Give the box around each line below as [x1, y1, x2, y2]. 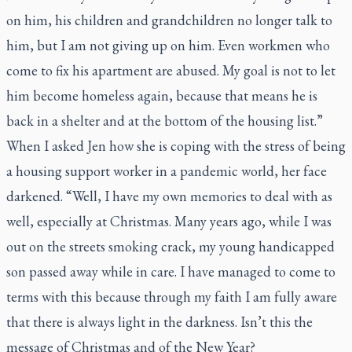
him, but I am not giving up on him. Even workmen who [6, 36, 330, 54]
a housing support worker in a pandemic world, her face [6, 162, 327, 180]
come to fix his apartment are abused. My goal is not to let [6, 61, 335, 79]
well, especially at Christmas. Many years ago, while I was [6, 212, 332, 230]
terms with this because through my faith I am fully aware [6, 288, 337, 306]
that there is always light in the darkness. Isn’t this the [6, 313, 313, 331]
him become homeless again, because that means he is [6, 86, 317, 104]
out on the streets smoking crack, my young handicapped [6, 237, 335, 255]
